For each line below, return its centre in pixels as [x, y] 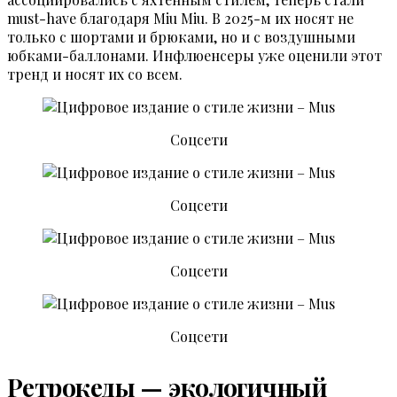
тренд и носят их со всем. [97, 74]
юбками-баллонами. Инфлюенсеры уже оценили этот [195, 56]
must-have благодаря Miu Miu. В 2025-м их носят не [180, 19]
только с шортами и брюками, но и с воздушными [181, 37]
